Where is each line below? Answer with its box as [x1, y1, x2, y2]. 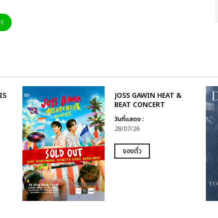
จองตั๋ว [122, 146, 142, 157]
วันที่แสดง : [114, 114, 144, 125]
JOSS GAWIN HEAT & [114, 91, 182, 101]
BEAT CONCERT [114, 100, 165, 110]
